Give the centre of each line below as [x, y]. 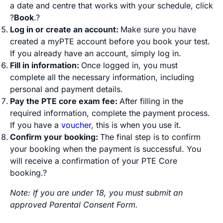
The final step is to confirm [150, 137]
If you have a [36, 125]
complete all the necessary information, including [102, 77]
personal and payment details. [66, 89]
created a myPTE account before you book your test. [110, 41]
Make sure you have [158, 29]
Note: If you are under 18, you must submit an [96, 192]
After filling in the [151, 101]
